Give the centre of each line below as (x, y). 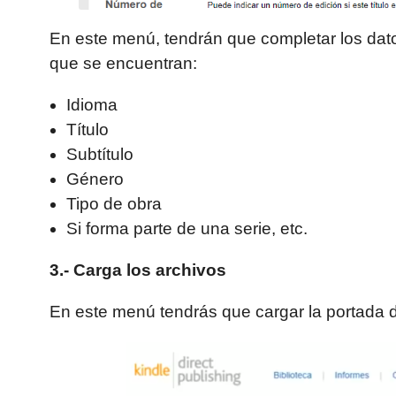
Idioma (92, 105)
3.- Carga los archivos (138, 270)
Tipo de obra (114, 204)
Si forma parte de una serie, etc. (187, 229)
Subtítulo (100, 155)
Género (95, 179)
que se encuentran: (123, 63)
